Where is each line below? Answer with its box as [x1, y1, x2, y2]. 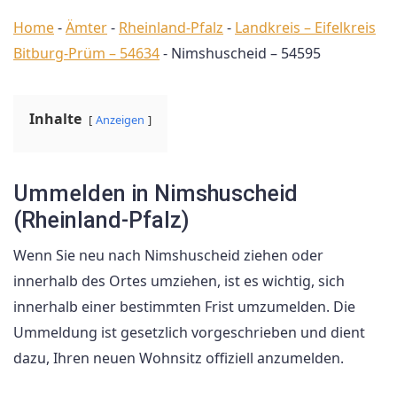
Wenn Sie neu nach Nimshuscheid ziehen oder [13, 245, 323, 265]
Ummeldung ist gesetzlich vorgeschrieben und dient [13, 323, 365, 342]
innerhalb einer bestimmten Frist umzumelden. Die [13, 297, 355, 316]
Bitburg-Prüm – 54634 [13, 43, 160, 63]
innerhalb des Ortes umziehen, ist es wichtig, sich [13, 271, 345, 291]
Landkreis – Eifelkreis [235, 18, 376, 37]
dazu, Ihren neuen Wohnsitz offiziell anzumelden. [13, 348, 344, 368]
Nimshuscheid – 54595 [171, 43, 321, 63]
